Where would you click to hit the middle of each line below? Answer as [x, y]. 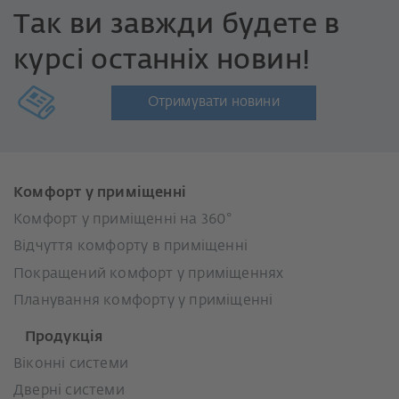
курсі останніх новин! [162, 61]
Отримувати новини [213, 102]
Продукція [58, 337]
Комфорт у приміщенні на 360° [123, 220]
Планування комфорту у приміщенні [143, 301]
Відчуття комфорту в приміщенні [130, 247]
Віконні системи [71, 364]
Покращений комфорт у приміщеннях [149, 274]
